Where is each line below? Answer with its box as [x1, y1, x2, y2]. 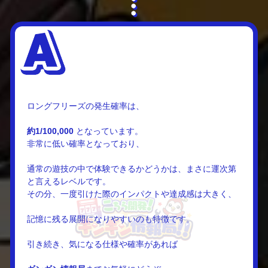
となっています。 [73, 126, 143, 136]
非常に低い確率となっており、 [26, 138, 144, 148]
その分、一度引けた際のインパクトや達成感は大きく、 [26, 188, 236, 199]
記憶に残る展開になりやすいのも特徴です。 [26, 214, 194, 224]
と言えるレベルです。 [26, 176, 111, 186]
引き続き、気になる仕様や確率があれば [26, 239, 178, 249]
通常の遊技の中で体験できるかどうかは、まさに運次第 [26, 163, 236, 173]
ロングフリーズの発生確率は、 [26, 100, 144, 111]
